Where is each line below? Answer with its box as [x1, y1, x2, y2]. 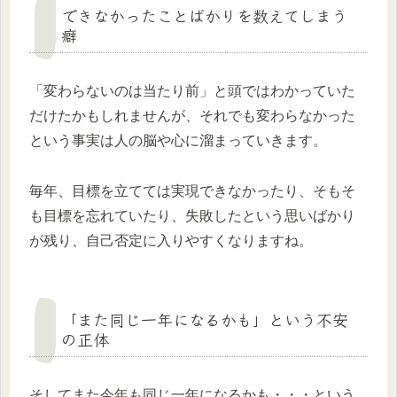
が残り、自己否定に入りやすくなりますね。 [29, 233, 313, 249]
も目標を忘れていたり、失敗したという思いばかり [29, 208, 355, 224]
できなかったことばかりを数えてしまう [61, 4, 347, 27]
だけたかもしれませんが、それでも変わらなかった [29, 108, 355, 124]
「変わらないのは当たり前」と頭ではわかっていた [29, 83, 355, 99]
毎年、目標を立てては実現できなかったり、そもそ [29, 183, 355, 199]
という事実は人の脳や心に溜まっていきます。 [29, 133, 327, 149]
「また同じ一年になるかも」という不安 [61, 307, 348, 331]
